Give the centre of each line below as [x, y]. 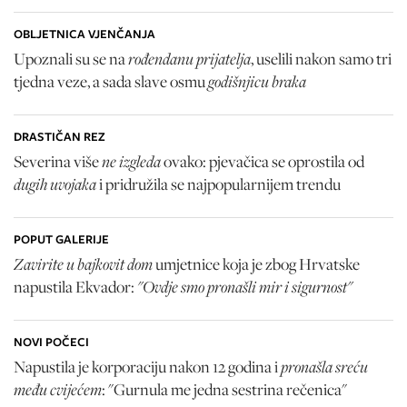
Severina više [56, 162]
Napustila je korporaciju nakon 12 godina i [147, 367]
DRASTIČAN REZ [60, 137]
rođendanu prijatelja [189, 59]
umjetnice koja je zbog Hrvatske [256, 264]
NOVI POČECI [51, 342]
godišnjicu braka [257, 81]
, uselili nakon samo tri [321, 59]
